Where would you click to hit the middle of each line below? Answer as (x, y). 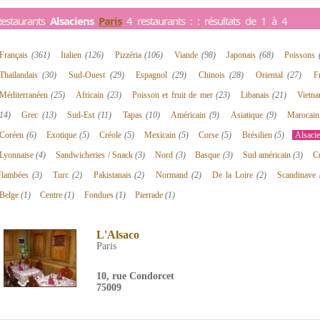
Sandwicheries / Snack (96, 155)
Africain (91, 95)
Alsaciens (74, 21)
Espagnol (154, 75)
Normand (173, 175)
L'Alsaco (118, 235)
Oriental (271, 75)
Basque (209, 155)
